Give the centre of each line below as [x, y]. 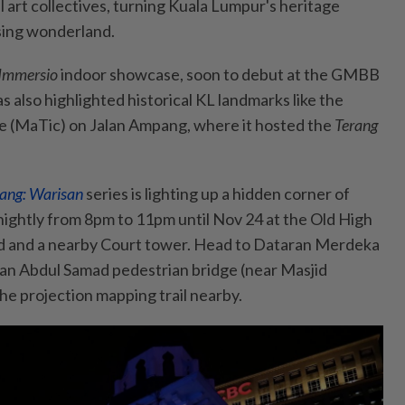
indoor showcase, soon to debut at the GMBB [219, 74]
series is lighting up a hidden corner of [218, 193]
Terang [356, 124]
